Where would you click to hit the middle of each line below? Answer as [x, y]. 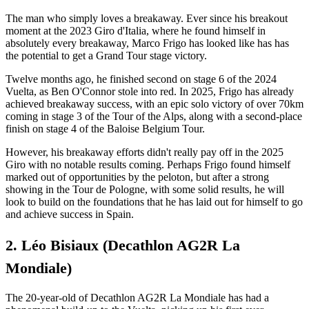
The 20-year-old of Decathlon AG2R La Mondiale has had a [137, 297]
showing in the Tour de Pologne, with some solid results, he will [145, 190]
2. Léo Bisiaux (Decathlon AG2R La [123, 245]
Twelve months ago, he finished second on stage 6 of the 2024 [141, 79]
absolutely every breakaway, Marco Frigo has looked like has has [147, 43]
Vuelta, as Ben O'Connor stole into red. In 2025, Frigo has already [150, 92]
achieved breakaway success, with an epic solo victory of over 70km [154, 104]
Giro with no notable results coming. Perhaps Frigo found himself [148, 165]
